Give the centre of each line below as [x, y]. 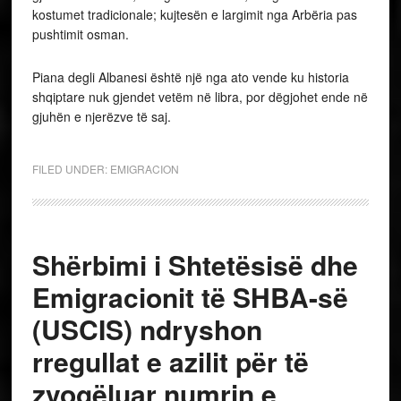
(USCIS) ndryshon [147, 328]
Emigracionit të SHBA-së [190, 296]
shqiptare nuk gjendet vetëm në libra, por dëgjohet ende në [200, 96]
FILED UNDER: [71, 168]
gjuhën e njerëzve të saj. [101, 116]
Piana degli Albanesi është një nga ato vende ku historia [190, 77]
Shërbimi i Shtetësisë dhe [195, 264]
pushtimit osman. [80, 34]
